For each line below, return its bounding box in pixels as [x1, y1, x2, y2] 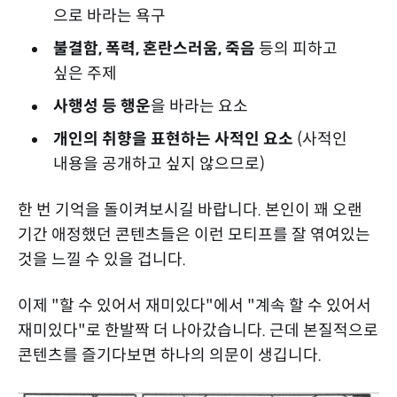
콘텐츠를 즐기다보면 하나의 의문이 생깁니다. [18, 345, 322, 365]
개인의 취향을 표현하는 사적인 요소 [52, 128, 293, 149]
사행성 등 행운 [52, 96, 151, 116]
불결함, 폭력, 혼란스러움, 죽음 [52, 38, 255, 58]
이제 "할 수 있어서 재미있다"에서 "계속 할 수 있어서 [18, 295, 371, 315]
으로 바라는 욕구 [52, 5, 166, 26]
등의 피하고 [254, 38, 338, 58]
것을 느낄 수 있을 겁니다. [18, 249, 186, 269]
